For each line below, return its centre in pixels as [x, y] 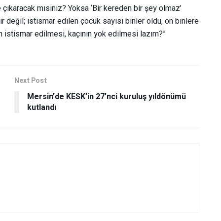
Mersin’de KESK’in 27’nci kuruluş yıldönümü [107, 96]
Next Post [31, 80]
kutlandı [42, 107]
